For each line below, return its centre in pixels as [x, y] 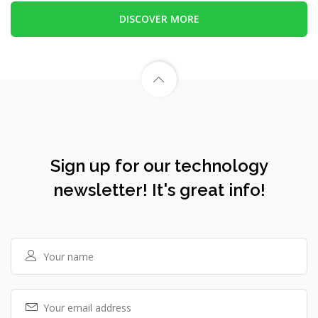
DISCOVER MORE [159, 19]
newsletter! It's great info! [159, 190]
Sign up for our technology [159, 166]
